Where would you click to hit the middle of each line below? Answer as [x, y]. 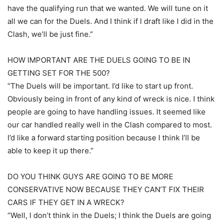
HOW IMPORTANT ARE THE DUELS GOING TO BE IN [99, 60]
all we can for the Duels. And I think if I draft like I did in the [111, 21]
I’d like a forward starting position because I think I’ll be [104, 138]
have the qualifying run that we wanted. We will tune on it [108, 8]
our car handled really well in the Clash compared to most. [110, 125]
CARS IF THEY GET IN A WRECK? [66, 202]
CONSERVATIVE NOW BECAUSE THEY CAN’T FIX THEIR [106, 189]
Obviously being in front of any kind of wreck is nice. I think [111, 99]
